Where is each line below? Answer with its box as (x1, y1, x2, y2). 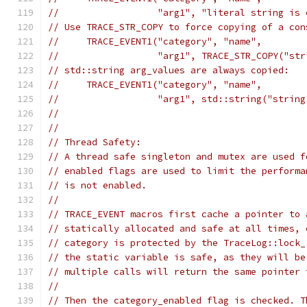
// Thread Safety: (48, 136, 141, 148)
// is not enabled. (48, 180, 147, 191)
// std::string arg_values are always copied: (48, 64, 289, 76)
